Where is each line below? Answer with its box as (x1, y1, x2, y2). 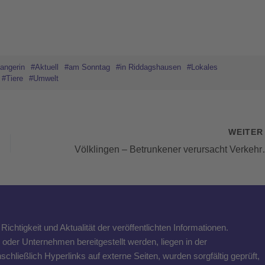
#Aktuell (31, 63, 59, 72)
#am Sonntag (64, 63, 110, 72)
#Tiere (2, 74, 23, 83)
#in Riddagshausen (116, 63, 181, 72)
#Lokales (187, 63, 218, 72)
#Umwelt (29, 74, 59, 83)
